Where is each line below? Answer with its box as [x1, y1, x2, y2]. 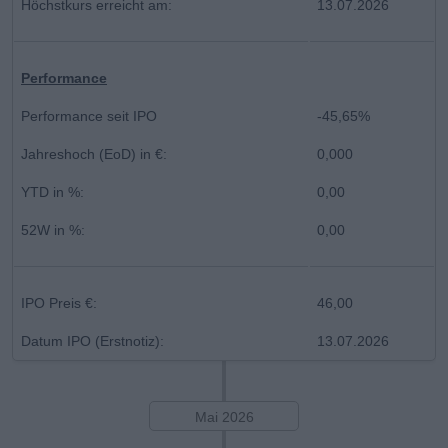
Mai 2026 [194, 408, 254, 425]
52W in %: [21, 221, 85, 238]
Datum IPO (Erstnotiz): [21, 332, 164, 349]
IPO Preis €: [21, 294, 97, 311]
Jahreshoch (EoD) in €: [21, 145, 167, 162]
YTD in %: [21, 183, 84, 200]
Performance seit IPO [21, 107, 157, 124]
